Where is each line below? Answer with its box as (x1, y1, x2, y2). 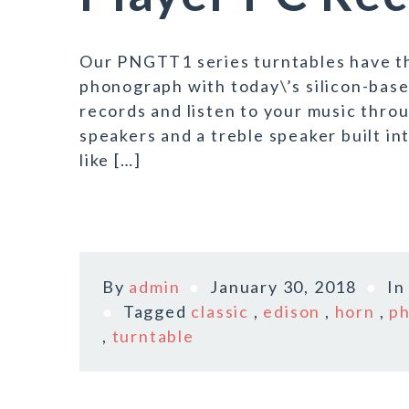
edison (263, 301, 321, 321)
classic (191, 301, 250, 321)
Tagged (122, 301, 192, 321)
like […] (79, 150, 142, 170)
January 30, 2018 (210, 277, 358, 297)
